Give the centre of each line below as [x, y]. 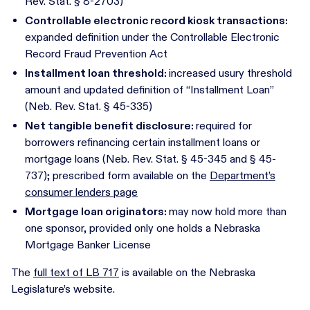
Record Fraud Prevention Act [96, 54]
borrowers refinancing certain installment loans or [143, 142]
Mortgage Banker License [88, 245]
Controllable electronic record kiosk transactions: [156, 20]
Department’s [243, 175]
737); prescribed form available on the [117, 175]
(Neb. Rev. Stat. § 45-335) [89, 106]
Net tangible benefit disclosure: [110, 126]
